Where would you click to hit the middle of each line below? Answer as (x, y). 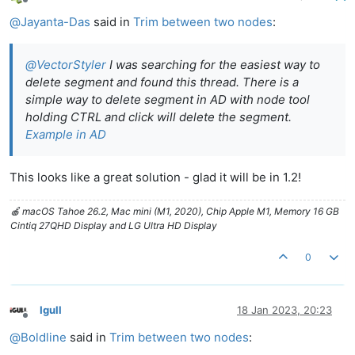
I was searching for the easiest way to (213, 65)
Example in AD (66, 135)
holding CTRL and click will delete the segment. (158, 117)
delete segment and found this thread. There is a (162, 82)
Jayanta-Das (55, 22)
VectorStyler (71, 65)
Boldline (44, 338)
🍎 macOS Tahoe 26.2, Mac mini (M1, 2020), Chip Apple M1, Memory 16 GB (175, 212)
